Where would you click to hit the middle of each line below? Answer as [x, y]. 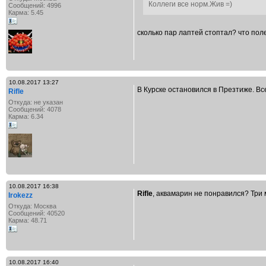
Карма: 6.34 [26, 116]
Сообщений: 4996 [35, 5]
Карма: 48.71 [28, 220]
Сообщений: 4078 [35, 109]
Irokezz [20, 195]
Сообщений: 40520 [37, 213]
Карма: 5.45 [26, 12]
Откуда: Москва [32, 206]
